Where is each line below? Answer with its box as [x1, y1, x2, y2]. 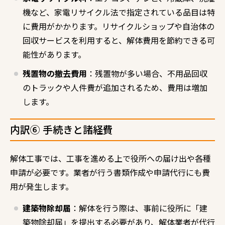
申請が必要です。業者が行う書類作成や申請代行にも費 [10, 166, 210, 178]
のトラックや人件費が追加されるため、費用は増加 [23, 81, 207, 93]
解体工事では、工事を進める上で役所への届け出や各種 [10, 152, 211, 164]
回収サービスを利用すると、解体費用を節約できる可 [23, 34, 215, 46]
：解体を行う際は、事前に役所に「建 [71, 201, 207, 214]
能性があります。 [23, 48, 86, 60]
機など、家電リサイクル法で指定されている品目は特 [23, 6, 215, 18]
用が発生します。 [10, 180, 73, 192]
